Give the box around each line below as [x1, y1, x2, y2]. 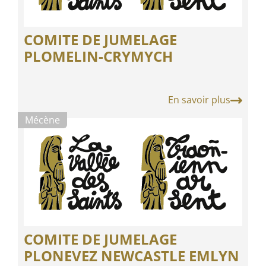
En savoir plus [168, 93, 230, 107]
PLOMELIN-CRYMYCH [24, 46, 173, 66]
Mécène [25, 113, 60, 126]
